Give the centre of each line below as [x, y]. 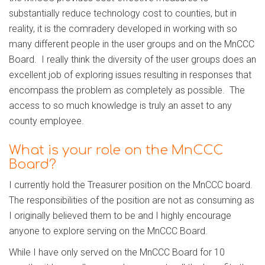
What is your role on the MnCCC [116, 151]
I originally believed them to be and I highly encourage [120, 216]
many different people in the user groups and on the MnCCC [132, 44]
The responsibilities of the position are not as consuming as [132, 201]
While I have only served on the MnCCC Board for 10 [117, 253]
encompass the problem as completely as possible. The [127, 91]
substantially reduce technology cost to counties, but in [123, 14]
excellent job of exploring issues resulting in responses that [130, 75]
